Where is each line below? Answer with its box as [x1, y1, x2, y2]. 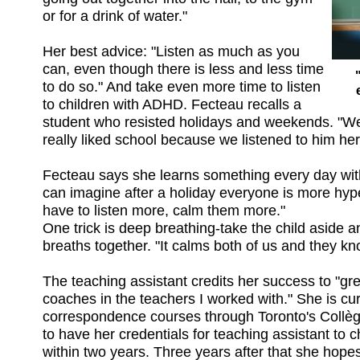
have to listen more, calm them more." [43, 202, 285, 219]
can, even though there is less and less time [43, 60, 324, 77]
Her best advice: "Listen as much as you [43, 43, 300, 59]
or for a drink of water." [43, 7, 187, 24]
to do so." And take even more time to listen [43, 78, 321, 95]
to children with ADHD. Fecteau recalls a [43, 96, 301, 112]
